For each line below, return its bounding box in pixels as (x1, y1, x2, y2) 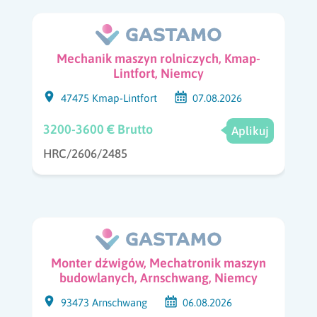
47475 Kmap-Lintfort (60, 91, 157, 104)
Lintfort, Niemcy (113, 65, 204, 81)
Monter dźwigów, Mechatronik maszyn (50, 255, 266, 270)
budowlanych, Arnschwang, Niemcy (59, 270, 258, 285)
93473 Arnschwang (60, 296, 147, 309)
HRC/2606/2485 (42, 146, 127, 161)
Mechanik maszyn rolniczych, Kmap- (56, 50, 260, 66)
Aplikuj (231, 123, 269, 138)
